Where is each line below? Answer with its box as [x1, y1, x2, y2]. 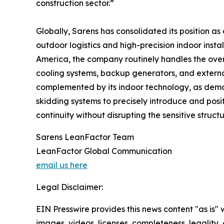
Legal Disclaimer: [36, 181, 103, 192]
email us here [36, 159, 87, 170]
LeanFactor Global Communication [36, 145, 172, 156]
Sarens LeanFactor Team [36, 131, 134, 142]
